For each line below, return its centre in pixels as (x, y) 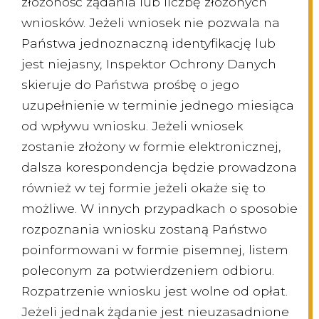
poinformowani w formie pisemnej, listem (155, 250)
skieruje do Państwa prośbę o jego (130, 85)
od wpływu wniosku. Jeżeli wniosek (132, 126)
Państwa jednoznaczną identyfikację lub (148, 43)
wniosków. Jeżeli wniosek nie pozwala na (151, 23)
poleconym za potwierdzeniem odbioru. (148, 271)
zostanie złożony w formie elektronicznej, (151, 147)
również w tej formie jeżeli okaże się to (143, 188)
